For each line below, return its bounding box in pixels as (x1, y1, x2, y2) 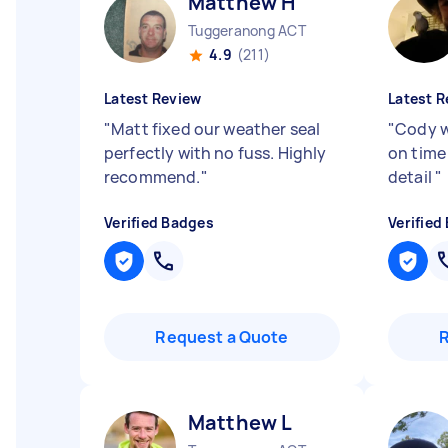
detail (388, 166, 436, 188)
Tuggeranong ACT (188, 21, 306, 40)
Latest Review (104, 89, 202, 108)
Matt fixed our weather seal (111, 118, 321, 140)
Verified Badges (104, 213, 214, 232)
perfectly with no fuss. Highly (104, 142, 327, 164)
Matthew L (188, 409, 293, 436)
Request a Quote (155, 326, 289, 348)
